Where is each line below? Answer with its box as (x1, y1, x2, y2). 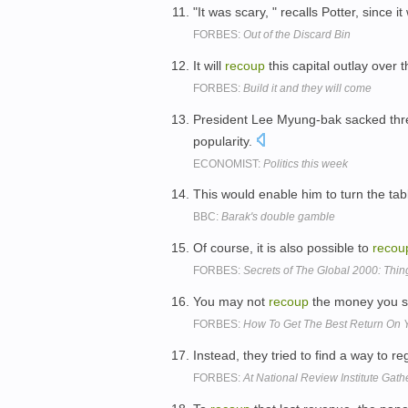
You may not (193, 293, 269, 309)
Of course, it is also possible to (193, 240, 372, 256)
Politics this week (263, 157, 348, 170)
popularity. (193, 133, 256, 148)
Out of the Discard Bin (243, 27, 351, 41)
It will (193, 57, 225, 73)
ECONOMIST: (193, 157, 263, 170)
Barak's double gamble (221, 210, 335, 224)
